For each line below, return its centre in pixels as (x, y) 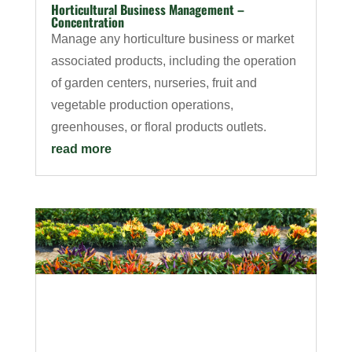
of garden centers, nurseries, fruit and (154, 83)
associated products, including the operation (173, 61)
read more (81, 149)
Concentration (87, 22)
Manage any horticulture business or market (172, 39)
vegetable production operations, (142, 105)
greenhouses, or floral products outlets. (158, 127)
